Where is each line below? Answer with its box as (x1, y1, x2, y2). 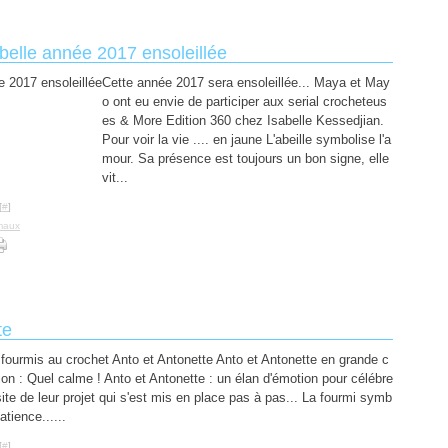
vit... (102, 170, 128, 185)
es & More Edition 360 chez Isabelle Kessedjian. (102, 113, 384, 128)
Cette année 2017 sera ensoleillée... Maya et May (102, 75, 390, 90)
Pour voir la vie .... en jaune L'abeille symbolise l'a (102, 132, 391, 147)
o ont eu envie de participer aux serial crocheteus (102, 94, 387, 109)
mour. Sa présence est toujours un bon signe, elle (102, 151, 389, 166)
